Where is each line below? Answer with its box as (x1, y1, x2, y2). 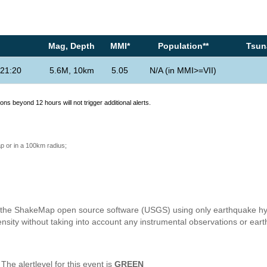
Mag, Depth (48, 41, 95, 51)
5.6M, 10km (49, 66, 94, 76)
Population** (157, 41, 209, 51)
